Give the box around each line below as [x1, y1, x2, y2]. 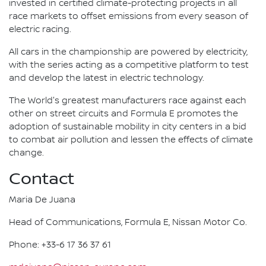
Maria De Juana [9, 195, 75, 206]
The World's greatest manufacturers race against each [9, 96, 246, 107]
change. [9, 148, 44, 159]
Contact [9, 169, 74, 189]
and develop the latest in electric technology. [9, 73, 204, 84]
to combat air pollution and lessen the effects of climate [9, 135, 253, 146]
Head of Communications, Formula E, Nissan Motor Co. [9, 217, 249, 229]
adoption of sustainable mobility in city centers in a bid [9, 122, 246, 133]
